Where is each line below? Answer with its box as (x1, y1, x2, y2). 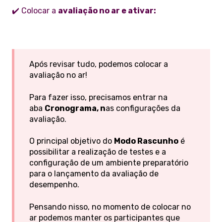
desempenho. (29, 180, 79, 190)
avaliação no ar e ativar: (58, 5, 156, 15)
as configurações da (106, 103, 180, 113)
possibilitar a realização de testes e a (29, 147, 166, 157)
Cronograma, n (45, 103, 106, 113)
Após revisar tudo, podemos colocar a (29, 59, 168, 69)
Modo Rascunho (114, 136, 178, 146)
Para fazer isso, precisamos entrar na (29, 92, 167, 102)
